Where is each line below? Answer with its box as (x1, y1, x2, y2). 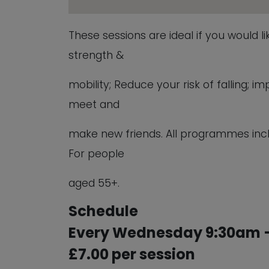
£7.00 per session (68, 244, 195, 265)
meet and (68, 97, 119, 112)
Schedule (68, 201, 138, 222)
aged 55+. (68, 176, 119, 191)
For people (68, 147, 124, 162)
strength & (68, 48, 124, 63)
